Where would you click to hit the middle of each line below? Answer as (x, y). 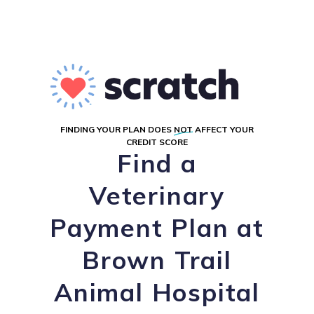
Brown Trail (157, 260)
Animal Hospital (157, 292)
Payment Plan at (157, 228)
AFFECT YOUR (223, 129)
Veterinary (157, 196)
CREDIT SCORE (157, 142)
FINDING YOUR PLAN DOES (117, 129)
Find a (157, 163)
